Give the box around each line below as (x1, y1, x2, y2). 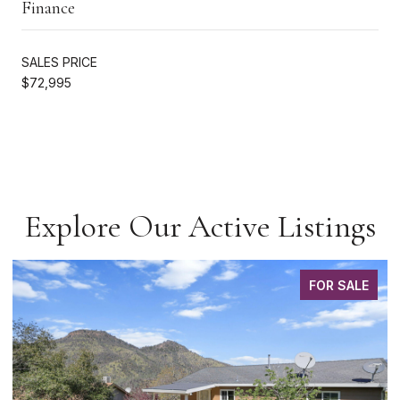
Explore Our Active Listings (24, 206, 376, 246)
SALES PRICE (21, 54, 97, 70)
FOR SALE (309, 277, 369, 293)
